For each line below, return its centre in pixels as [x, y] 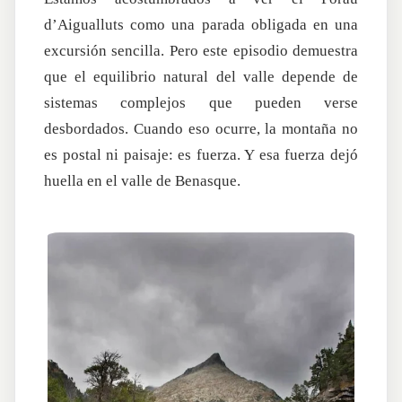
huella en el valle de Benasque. [142, 181]
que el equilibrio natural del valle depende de [201, 77]
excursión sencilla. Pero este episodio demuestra [201, 51]
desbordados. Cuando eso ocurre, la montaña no [201, 129]
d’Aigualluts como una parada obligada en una [201, 25]
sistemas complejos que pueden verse [201, 103]
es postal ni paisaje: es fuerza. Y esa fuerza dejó [201, 155]
